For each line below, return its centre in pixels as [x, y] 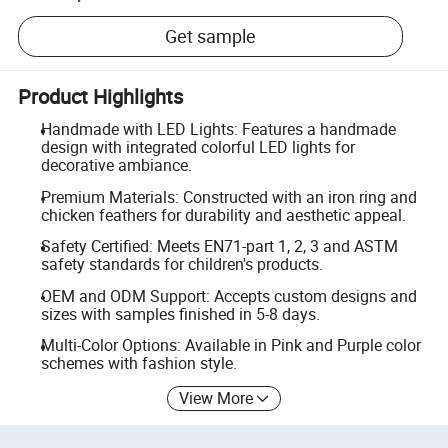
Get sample [211, 36]
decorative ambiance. [116, 165]
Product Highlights [101, 96]
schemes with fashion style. [138, 363]
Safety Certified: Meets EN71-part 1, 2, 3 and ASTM [219, 246]
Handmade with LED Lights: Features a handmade [218, 129]
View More [216, 397]
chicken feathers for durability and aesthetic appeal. [223, 214]
